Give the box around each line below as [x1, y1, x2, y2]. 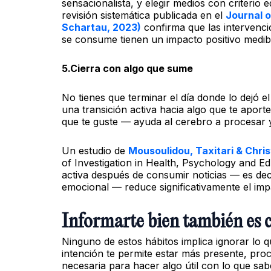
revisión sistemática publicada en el [62, 8, 226, 21]
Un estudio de [62, 144, 128, 157]
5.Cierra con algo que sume [62, 62, 193, 74]
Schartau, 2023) [62, 21, 141, 33]
